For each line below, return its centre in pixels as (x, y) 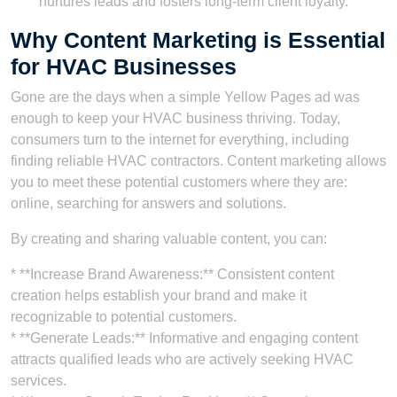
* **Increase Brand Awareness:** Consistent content (172, 275)
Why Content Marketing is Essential (198, 40)
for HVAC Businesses (124, 67)
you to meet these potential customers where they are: (179, 183)
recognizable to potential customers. (124, 317)
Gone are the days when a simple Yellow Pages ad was (185, 97)
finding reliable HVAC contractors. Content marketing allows (198, 161)
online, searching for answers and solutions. (148, 204)
